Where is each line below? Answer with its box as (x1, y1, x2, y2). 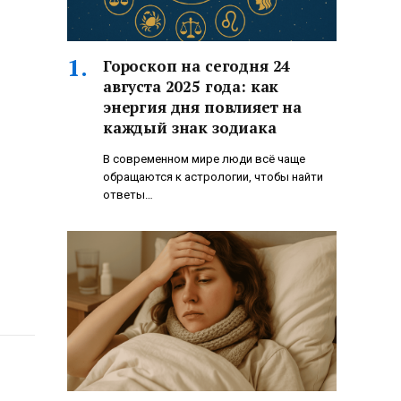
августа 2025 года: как (103, 76, 279, 98)
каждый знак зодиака (103, 117, 277, 139)
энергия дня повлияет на (103, 97, 303, 118)
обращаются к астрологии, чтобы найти (103, 170, 323, 184)
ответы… (103, 188, 153, 202)
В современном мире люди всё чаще (103, 152, 305, 166)
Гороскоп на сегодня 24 (103, 55, 291, 77)
